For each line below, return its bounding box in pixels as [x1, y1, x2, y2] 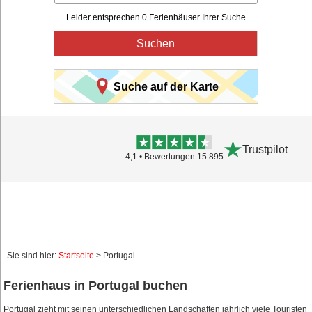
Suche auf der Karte [113, 80, 219, 93]
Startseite [58, 251, 94, 261]
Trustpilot [242, 143, 288, 155]
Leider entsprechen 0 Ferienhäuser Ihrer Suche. [66, 13, 248, 23]
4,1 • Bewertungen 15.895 [125, 151, 224, 162]
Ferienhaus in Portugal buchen [3, 279, 187, 293]
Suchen [136, 38, 175, 50]
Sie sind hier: [7, 251, 58, 261]
